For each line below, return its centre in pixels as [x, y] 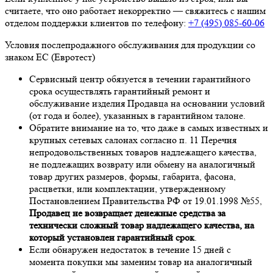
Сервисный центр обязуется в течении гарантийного [140, 79]
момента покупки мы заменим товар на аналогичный [141, 261]
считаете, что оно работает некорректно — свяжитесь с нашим [135, 10]
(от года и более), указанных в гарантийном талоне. [137, 115]
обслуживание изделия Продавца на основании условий [147, 103]
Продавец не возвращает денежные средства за [127, 213]
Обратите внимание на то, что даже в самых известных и [149, 127]
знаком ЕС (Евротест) [50, 57]
